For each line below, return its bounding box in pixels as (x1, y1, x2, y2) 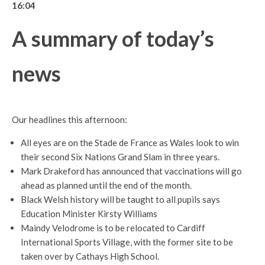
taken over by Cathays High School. (21, 251, 159, 262)
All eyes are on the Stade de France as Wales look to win (21, 137, 239, 148)
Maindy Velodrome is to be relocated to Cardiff (21, 222, 205, 234)
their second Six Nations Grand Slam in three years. (21, 151, 219, 163)
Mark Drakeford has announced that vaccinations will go (21, 166, 242, 177)
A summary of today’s (12, 25, 214, 52)
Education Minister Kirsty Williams (21, 208, 157, 219)
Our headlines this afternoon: (12, 114, 127, 125)
